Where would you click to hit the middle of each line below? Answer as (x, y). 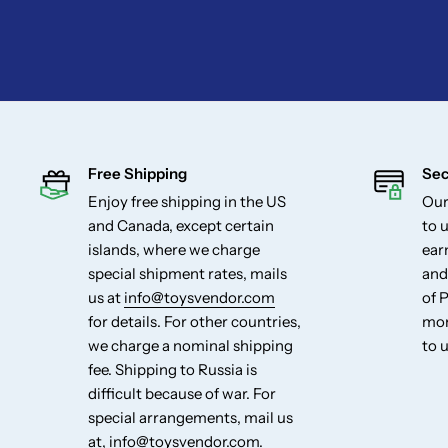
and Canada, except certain (181, 226)
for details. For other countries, (194, 322)
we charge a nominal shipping (190, 346)
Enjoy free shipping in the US (187, 202)
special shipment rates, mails (187, 274)
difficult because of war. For (182, 394)
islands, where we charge (174, 250)
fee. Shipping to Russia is (172, 370)
